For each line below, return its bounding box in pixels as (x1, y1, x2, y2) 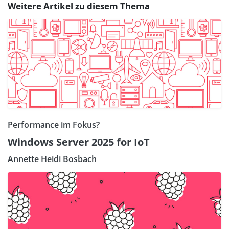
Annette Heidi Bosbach (8, 153, 97, 165)
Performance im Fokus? (8, 119, 100, 131)
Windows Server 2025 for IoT (8, 135, 150, 149)
